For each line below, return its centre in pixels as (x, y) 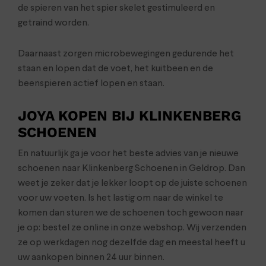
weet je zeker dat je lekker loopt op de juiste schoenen (132, 184)
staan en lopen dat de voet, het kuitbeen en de (115, 69)
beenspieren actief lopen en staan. (91, 84)
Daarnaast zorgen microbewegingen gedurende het (126, 54)
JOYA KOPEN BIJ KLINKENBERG (129, 116)
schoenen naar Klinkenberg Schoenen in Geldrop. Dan (132, 169)
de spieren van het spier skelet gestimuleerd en (116, 9)
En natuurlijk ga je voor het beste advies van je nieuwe (128, 154)
